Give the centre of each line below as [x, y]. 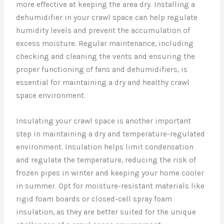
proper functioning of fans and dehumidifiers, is [102, 69]
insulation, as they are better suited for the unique [106, 212]
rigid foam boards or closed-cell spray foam [94, 199]
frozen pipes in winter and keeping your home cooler [110, 173]
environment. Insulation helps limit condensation [105, 147]
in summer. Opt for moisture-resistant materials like [110, 186]
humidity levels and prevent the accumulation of [103, 30]
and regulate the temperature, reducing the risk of [106, 160]
